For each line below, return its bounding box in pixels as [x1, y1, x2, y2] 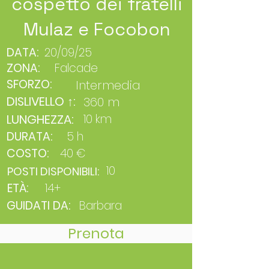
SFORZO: [7, 76, 52, 93]
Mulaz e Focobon [23, 17, 171, 41]
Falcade [55, 60, 98, 77]
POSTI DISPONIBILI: [7, 164, 99, 180]
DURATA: [7, 128, 52, 145]
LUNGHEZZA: [7, 111, 74, 128]
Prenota [68, 224, 124, 244]
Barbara [79, 198, 122, 214]
